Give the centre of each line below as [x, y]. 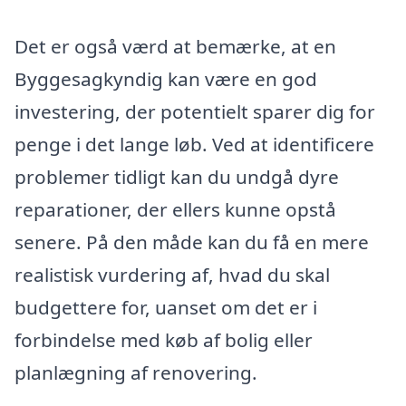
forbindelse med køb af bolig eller [164, 339]
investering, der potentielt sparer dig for [195, 111]
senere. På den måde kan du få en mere [192, 242]
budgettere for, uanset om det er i [166, 307]
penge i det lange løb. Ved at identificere [194, 144]
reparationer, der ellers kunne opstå [175, 209]
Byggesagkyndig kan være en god [166, 78]
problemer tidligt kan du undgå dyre [177, 176]
